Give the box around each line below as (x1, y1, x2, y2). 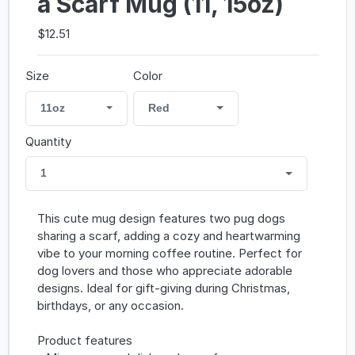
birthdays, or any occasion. (36, 298, 184, 314)
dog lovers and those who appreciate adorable (36, 263, 292, 279)
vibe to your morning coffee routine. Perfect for (36, 246, 302, 261)
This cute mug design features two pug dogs (36, 211, 285, 227)
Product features (36, 333, 132, 349)
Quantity (25, 133, 71, 149)
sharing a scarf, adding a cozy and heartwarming (36, 228, 300, 244)
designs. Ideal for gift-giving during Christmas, (36, 281, 290, 296)
